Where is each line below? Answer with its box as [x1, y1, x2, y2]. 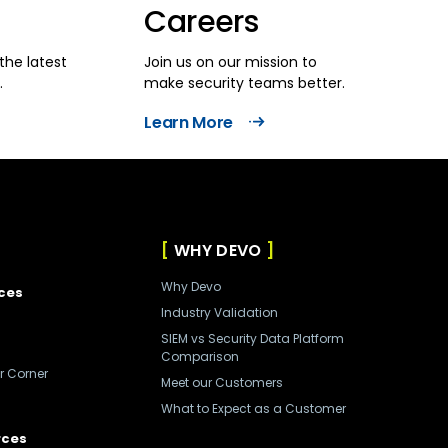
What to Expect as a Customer [161, 400, 346, 417]
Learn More [144, 111, 234, 134]
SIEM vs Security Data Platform [161, 330, 344, 347]
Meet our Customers [161, 374, 283, 391]
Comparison [161, 348, 239, 365]
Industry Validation [161, 304, 278, 321]
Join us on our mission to [144, 52, 318, 72]
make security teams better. [144, 73, 346, 93]
